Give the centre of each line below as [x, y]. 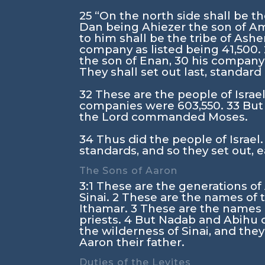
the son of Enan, [127, 61]
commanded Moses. [188, 117]
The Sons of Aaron [129, 171]
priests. [102, 220]
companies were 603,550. [153, 106]
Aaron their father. [132, 242]
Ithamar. [105, 209]
